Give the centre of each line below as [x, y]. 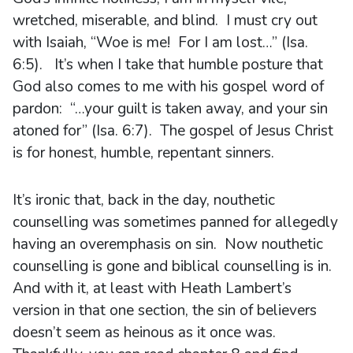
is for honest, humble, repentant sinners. [143, 152]
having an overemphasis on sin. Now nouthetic [168, 244]
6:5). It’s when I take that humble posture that [168, 64]
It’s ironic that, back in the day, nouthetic [144, 200]
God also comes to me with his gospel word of [168, 86]
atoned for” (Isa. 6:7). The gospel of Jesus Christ [173, 130]
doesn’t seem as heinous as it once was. [146, 332]
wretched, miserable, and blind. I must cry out [165, 20]
